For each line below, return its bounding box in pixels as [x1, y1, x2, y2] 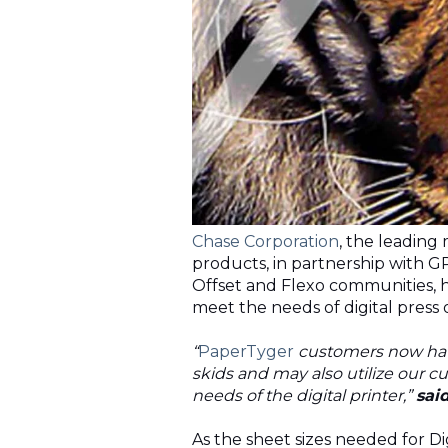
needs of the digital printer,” [192, 386, 416, 406]
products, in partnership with [192, 254, 428, 274]
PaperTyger [198, 342, 298, 362]
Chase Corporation [192, 232, 339, 252]
